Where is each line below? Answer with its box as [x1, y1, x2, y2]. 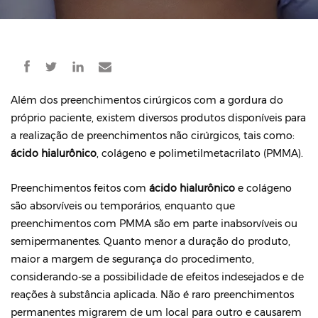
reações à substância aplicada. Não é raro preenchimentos [11, 288, 294, 301]
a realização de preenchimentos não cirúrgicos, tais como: [11, 129, 295, 142]
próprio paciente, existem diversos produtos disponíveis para [11, 111, 306, 124]
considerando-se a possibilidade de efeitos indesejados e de [11, 270, 304, 283]
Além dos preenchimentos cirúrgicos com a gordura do [11, 94, 283, 106]
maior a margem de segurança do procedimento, [11, 253, 254, 265]
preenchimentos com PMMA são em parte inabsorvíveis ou [11, 217, 297, 230]
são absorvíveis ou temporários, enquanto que [11, 199, 235, 212]
